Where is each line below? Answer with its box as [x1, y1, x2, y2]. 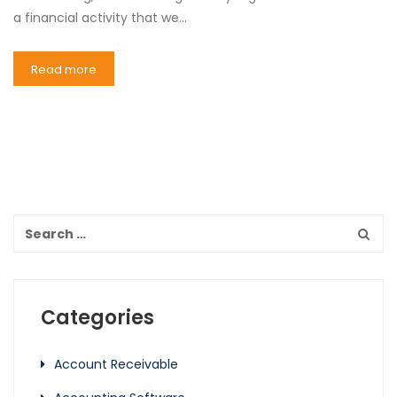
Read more [31, 61, 97, 79]
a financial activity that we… [13, 9, 187, 27]
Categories [41, 304, 154, 332]
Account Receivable [54, 355, 178, 374]
